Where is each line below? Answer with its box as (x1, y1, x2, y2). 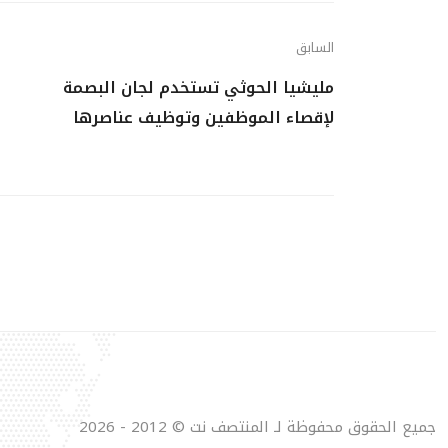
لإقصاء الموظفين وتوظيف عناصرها (73, 102, 334, 133)
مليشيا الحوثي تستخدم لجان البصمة (63, 72, 334, 103)
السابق (296, 35, 334, 60)
